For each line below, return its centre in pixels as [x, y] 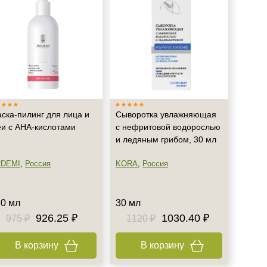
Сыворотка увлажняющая [166, 114]
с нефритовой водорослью [168, 127]
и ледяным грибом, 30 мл [166, 139]
